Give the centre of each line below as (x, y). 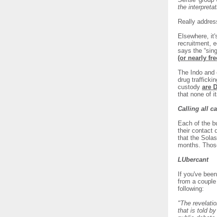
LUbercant (193, 160)
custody (190, 87)
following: (191, 189)
